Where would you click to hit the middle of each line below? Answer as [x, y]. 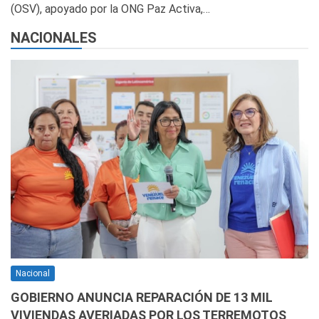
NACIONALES [54, 38]
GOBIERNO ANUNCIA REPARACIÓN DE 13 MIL [142, 297]
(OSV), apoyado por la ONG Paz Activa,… [110, 9]
